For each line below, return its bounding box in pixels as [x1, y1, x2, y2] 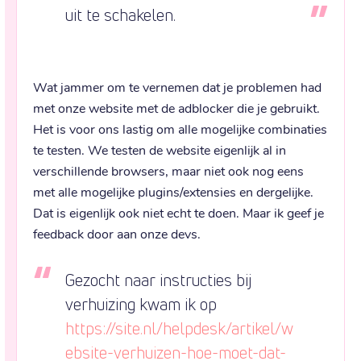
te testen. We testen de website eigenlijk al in [33, 140, 286, 158]
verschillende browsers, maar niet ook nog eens [33, 161, 304, 179]
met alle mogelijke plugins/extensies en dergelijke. [33, 182, 313, 200]
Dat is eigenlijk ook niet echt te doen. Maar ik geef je [33, 203, 324, 221]
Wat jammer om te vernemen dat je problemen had [33, 77, 322, 95]
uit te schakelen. [65, 5, 176, 25]
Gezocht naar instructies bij [65, 270, 251, 290]
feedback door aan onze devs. [33, 224, 201, 242]
